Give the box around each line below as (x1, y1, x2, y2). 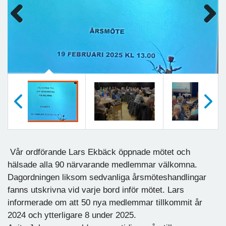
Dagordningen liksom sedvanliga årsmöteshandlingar (8, 172, 206, 182)
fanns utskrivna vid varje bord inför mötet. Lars (8, 185, 184, 195)
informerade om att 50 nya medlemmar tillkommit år (8, 197, 202, 207)
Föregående (8, 129, 41, 136)
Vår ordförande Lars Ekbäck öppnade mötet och (8, 147, 190, 157)
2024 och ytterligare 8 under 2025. (8, 210, 136, 220)
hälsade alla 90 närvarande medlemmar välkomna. (8, 159, 197, 169)
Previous (10, 24, 35, 30)
